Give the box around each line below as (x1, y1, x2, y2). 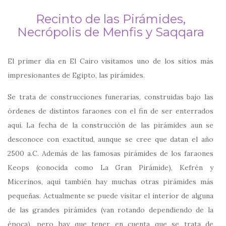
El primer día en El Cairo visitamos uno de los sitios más (8, 56, 213, 66)
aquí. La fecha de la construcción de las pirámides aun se (8, 120, 213, 130)
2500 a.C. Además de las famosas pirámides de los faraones (8, 148, 213, 158)
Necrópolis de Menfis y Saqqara (17, 24, 204, 39)
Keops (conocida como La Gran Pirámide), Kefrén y (8, 162, 213, 172)
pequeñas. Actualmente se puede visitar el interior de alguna (8, 191, 213, 200)
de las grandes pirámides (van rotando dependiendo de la (8, 205, 213, 214)
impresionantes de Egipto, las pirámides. (8, 70, 145, 80)
